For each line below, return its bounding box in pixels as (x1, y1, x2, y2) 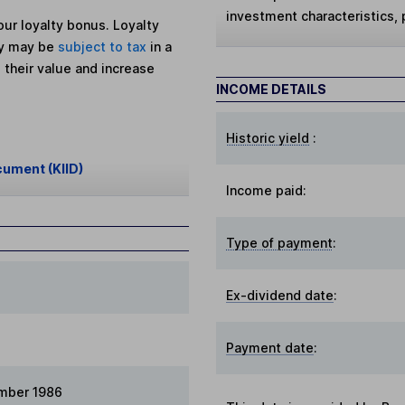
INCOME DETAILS (216, 80, 326, 97)
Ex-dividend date (226, 287, 334, 303)
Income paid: (226, 182, 307, 198)
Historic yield (226, 129, 310, 146)
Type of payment (226, 234, 334, 250)
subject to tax (58, 38, 151, 54)
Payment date (226, 339, 315, 355)
